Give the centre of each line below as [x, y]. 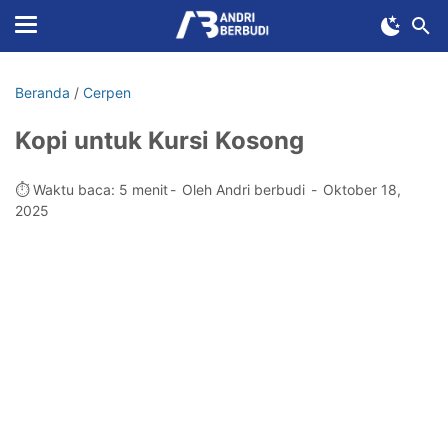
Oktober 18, [362, 189]
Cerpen [107, 92]
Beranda [42, 92]
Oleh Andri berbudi [245, 189]
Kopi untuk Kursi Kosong [159, 140]
